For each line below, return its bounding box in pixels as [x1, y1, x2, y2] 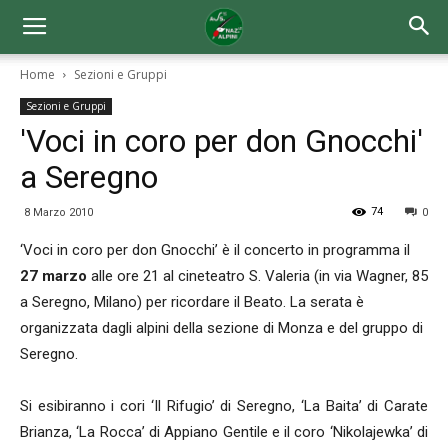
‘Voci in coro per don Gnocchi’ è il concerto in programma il [20, 241, 410, 259]
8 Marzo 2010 [24, 206, 93, 219]
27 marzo [20, 267, 87, 285]
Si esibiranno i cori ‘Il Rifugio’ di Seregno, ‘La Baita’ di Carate [20, 397, 428, 415]
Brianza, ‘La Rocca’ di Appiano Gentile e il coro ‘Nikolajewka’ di [20, 423, 428, 441]
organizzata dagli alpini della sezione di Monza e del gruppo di [20, 319, 423, 337]
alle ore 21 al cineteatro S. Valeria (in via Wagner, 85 [87, 267, 428, 285]
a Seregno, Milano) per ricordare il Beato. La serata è [20, 293, 364, 311]
